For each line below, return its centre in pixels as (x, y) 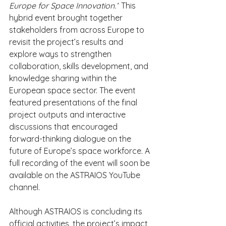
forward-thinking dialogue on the (71, 139)
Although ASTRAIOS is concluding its (77, 211)
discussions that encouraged (64, 127)
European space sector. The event (73, 90)
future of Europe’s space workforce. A (80, 151)
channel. (24, 187)
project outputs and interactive (68, 115)
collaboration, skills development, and (80, 66)
